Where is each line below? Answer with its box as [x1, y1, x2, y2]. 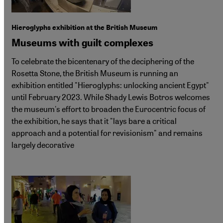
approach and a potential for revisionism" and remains [11, 127, 203, 138]
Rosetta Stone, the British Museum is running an [11, 68, 178, 79]
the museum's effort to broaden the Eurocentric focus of [11, 104, 206, 114]
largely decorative [11, 139, 74, 150]
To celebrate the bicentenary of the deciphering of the [11, 56, 194, 67]
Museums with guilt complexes [11, 37, 153, 49]
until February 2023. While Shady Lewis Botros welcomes [11, 92, 210, 103]
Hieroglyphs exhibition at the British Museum [11, 23, 157, 32]
